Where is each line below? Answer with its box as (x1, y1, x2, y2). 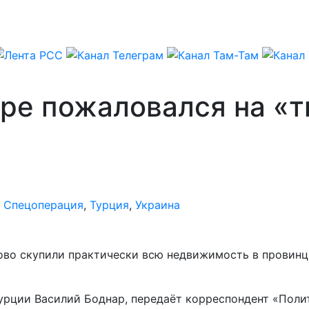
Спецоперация (3, 197, 83, 212)
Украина (135, 197, 180, 212)
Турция (90, 197, 129, 212)
